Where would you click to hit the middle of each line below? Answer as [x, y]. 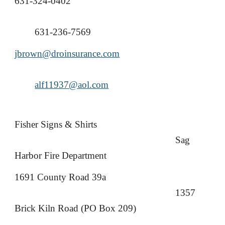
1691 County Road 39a [61, 177]
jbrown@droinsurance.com [67, 53]
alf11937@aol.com [72, 85]
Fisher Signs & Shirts [56, 124]
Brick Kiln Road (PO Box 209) [76, 208]
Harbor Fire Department [61, 155]
